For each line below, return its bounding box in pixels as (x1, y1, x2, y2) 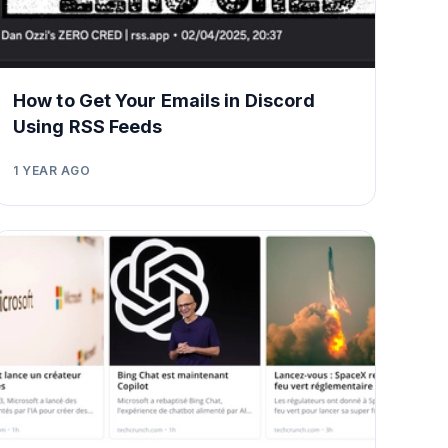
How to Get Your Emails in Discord (13, 89, 316, 111)
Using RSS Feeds (13, 115, 163, 137)
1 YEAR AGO (13, 162, 90, 178)
